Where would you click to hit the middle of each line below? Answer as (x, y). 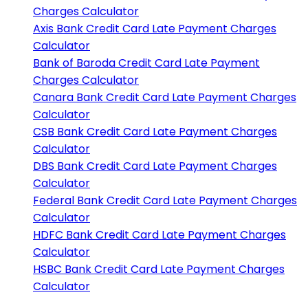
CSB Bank (58, 132)
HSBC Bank (62, 269)
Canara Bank (68, 98)
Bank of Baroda (74, 63)
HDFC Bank (63, 235)
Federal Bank (68, 201)
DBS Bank (58, 166)
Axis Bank (58, 29)
